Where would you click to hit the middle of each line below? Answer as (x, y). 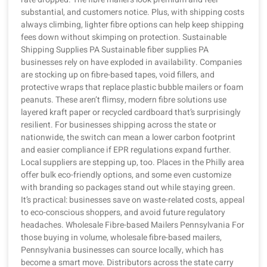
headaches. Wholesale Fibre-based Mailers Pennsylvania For (133, 225)
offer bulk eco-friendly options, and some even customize (126, 175)
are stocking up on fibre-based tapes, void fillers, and (118, 75)
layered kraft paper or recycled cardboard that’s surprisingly (131, 113)
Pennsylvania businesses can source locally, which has (122, 250)
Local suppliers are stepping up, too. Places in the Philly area (133, 163)
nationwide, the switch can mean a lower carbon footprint (128, 138)
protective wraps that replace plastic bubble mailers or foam (132, 88)
